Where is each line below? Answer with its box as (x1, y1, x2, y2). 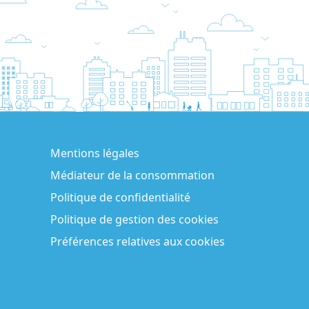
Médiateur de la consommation (50, 167, 215, 183)
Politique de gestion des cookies (50, 211, 219, 227)
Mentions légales (50, 145, 139, 161)
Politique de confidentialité (50, 189, 190, 205)
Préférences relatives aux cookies (50, 233, 225, 249)
